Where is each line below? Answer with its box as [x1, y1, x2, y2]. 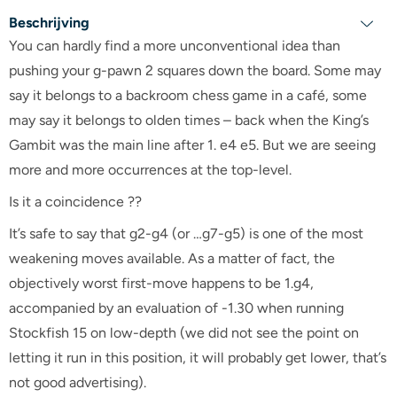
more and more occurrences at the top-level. [9, 161, 292, 178]
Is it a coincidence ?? [9, 193, 142, 210]
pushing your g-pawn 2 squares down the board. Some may [9, 62, 381, 79]
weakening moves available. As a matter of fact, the [9, 250, 335, 267]
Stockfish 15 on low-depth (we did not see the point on [9, 324, 359, 341]
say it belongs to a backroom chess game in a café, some [9, 87, 367, 104]
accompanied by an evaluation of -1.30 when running [9, 300, 344, 316]
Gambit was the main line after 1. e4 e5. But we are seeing [9, 136, 376, 153]
